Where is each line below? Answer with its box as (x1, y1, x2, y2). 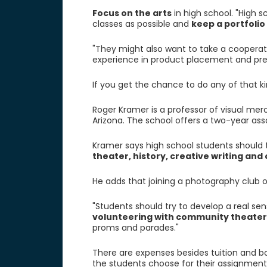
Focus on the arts (92, 7, 172, 19)
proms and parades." (92, 222, 179, 234)
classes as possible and (92, 18, 191, 30)
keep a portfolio (191, 18, 265, 30)
